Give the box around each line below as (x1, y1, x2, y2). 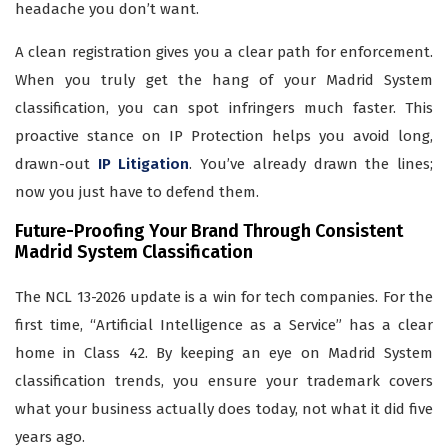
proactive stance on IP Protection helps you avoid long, (15, 127, 433, 146)
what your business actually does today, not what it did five (15, 400, 433, 419)
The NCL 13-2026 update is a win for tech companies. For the (15, 288, 433, 307)
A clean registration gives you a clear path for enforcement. (15, 43, 433, 62)
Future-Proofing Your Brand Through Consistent (15, 220, 403, 243)
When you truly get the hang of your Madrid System (15, 71, 433, 90)
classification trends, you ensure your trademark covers (15, 372, 433, 391)
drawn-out (15, 155, 98, 174)
